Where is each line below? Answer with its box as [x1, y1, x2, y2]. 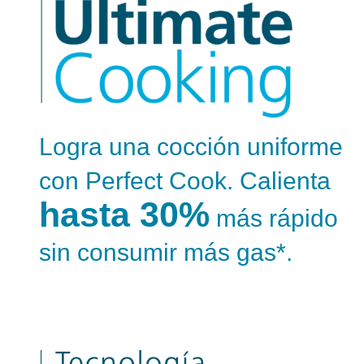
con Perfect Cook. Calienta [39, 167, 331, 195]
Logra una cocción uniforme [39, 132, 343, 161]
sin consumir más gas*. [39, 238, 292, 266]
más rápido [210, 204, 338, 232]
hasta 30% [39, 195, 210, 235]
